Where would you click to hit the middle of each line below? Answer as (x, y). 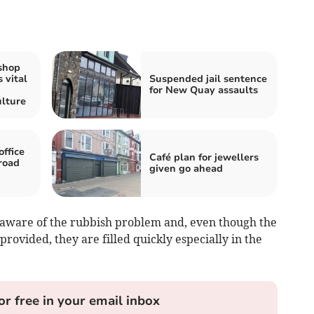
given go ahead (186, 169)
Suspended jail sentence (208, 79)
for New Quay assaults (204, 90)
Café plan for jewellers (204, 158)
